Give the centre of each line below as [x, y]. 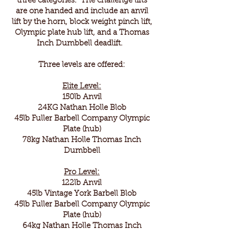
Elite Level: [82, 87]
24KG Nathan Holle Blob [82, 108]
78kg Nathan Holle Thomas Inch [82, 140]
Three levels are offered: [82, 65]
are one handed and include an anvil [82, 12]
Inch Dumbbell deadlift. [82, 44]
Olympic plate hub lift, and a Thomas [82, 33]
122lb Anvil [82, 183]
